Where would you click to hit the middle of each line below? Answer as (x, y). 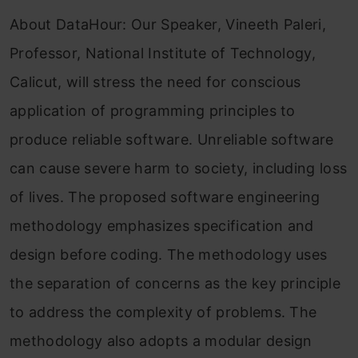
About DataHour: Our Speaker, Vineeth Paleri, (168, 24)
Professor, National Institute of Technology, (163, 53)
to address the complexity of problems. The (163, 312)
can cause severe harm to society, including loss (179, 168)
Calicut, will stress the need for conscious (155, 82)
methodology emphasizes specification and (162, 225)
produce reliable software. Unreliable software (172, 139)
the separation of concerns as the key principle (175, 283)
